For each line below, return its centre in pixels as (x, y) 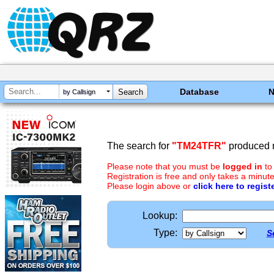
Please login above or (150, 186)
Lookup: (160, 216)
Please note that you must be (165, 166)
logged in (243, 166)
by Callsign (79, 92)
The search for (139, 146)
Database (200, 92)
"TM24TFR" (199, 146)
